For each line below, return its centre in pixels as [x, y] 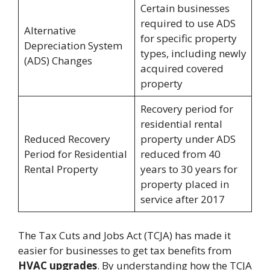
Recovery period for [187, 109]
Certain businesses [185, 8]
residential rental [181, 124]
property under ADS [188, 139]
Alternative [50, 31]
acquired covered [182, 69]
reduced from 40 [180, 154]
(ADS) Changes [58, 61]
